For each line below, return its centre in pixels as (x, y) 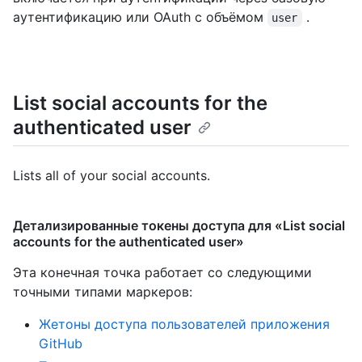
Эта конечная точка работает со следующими (162, 273)
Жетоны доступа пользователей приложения (184, 324)
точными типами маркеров (101, 292)
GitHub (61, 344)
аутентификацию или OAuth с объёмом (140, 17)
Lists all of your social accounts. (112, 176)
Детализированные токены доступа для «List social (179, 226)
